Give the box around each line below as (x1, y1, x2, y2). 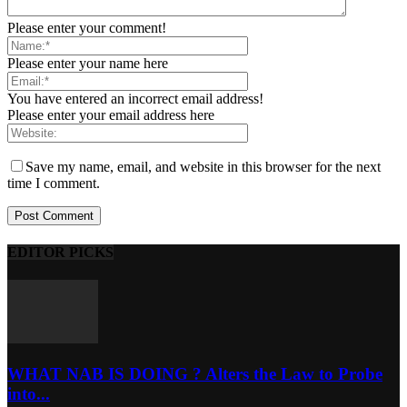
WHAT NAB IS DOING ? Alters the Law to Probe (7, 363, 382, 383)
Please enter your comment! (7, 19, 166, 35)
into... (7, 383, 50, 403)
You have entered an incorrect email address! (7, 90, 263, 106)
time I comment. (7, 174, 100, 191)
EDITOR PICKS (7, 243, 114, 260)
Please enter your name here (7, 55, 168, 71)
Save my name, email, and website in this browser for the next (25, 158, 381, 174)
